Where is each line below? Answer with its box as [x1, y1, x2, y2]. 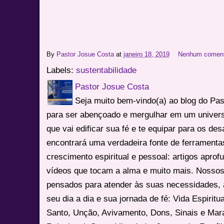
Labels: [46, 64, 76, 75]
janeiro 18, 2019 [123, 50, 170, 58]
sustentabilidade [76, 64, 137, 75]
